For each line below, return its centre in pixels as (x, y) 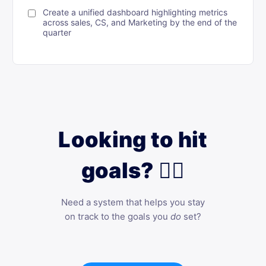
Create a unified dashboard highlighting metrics (135, 12)
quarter (57, 32)
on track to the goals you (117, 216)
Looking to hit (133, 140)
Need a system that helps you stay (133, 202)
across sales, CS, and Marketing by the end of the (140, 22)
